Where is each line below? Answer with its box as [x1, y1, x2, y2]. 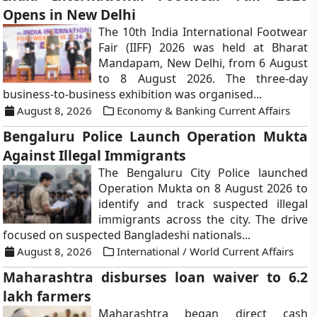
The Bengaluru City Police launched [98, 165, 308, 180]
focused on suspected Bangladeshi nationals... [3, 227, 251, 243]
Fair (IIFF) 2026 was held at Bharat [98, 40, 308, 55]
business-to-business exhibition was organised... [3, 86, 263, 102]
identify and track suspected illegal [98, 196, 308, 212]
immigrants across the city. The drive [98, 212, 308, 227]
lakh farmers [3, 287, 92, 306]
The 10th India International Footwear [98, 24, 308, 40]
